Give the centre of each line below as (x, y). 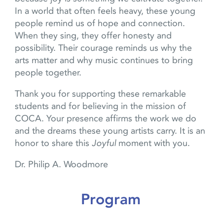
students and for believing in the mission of (100, 106)
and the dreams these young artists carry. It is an (110, 131)
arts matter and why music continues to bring (104, 60)
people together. (49, 73)
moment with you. (155, 143)
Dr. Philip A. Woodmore (63, 165)
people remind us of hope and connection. (100, 23)
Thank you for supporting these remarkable (100, 94)
